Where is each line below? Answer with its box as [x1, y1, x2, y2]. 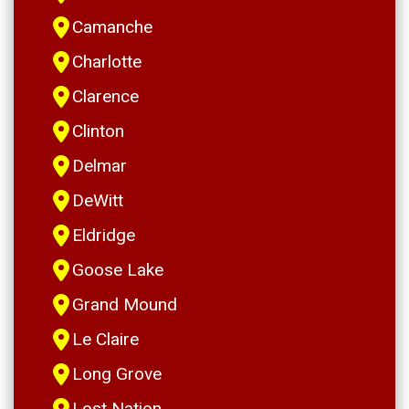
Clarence [72, 86, 139, 107]
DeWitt [72, 190, 123, 211]
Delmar [72, 155, 127, 176]
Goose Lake [72, 259, 163, 280]
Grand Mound [72, 294, 177, 315]
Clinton [72, 121, 124, 142]
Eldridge [72, 225, 135, 246]
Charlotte [72, 51, 142, 72]
